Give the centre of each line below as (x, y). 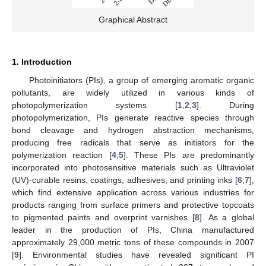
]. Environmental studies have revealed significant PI (137, 254)
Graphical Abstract (133, 19)
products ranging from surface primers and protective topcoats (133, 205)
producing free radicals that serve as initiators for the (133, 142)
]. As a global (227, 217)
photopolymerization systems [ (95, 105)
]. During (225, 105)
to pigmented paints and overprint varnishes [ (103, 217)
